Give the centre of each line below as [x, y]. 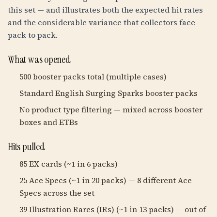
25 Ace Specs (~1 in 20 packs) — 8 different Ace [106, 180]
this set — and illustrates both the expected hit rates [105, 10]
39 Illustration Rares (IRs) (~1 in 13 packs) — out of [113, 209]
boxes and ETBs [49, 122]
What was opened [39, 60]
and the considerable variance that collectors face [101, 22]
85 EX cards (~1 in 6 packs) [69, 164]
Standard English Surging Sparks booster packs [108, 93]
